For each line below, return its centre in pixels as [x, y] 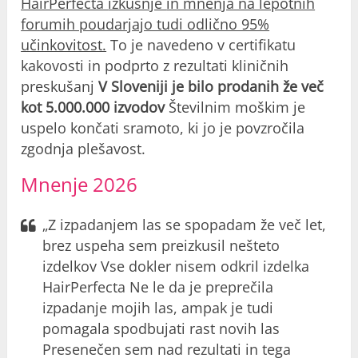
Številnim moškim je [235, 107]
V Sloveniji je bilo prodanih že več [211, 87]
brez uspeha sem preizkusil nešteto [161, 246]
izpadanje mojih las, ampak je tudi [158, 308]
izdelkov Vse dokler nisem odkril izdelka [176, 267]
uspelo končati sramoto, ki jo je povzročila [163, 128]
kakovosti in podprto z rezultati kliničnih [155, 66]
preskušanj [60, 87]
